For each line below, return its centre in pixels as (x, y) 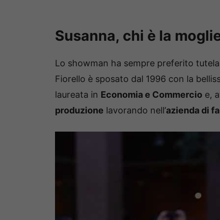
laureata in (78, 94)
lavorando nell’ (135, 110)
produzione (79, 110)
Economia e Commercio (151, 94)
